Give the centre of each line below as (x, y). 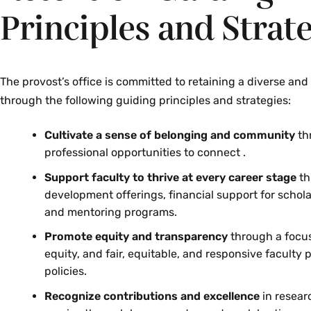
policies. (66, 271)
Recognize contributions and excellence (152, 296)
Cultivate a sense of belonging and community (170, 135)
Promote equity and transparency (136, 237)
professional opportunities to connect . (145, 153)
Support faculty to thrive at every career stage (172, 177)
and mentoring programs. (111, 212)
